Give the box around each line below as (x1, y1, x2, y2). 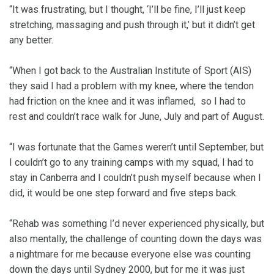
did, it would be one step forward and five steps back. (9, 187, 238, 199)
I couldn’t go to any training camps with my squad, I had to (9, 157, 254, 169)
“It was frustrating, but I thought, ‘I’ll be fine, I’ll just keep (9, 4, 246, 16)
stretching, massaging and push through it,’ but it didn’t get (9, 19, 255, 31)
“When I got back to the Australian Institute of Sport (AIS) (9, 65, 251, 77)
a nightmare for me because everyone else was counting (9, 248, 251, 261)
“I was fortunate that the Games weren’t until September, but (9, 141, 264, 154)
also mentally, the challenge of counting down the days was (9, 233, 262, 245)
